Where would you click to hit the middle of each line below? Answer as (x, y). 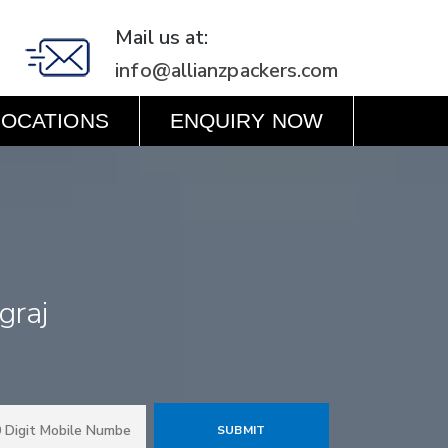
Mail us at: (162, 37)
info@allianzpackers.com (227, 70)
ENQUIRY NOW (246, 120)
